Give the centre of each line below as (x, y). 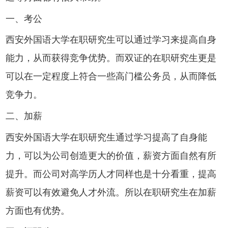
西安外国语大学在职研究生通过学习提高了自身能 (107, 136)
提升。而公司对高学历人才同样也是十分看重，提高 (111, 173)
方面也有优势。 (38, 209)
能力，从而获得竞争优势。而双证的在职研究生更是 (111, 57)
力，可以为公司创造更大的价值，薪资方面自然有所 (111, 154)
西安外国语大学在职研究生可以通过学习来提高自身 (111, 39)
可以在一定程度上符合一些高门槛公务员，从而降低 (111, 76)
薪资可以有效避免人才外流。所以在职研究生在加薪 (111, 191)
